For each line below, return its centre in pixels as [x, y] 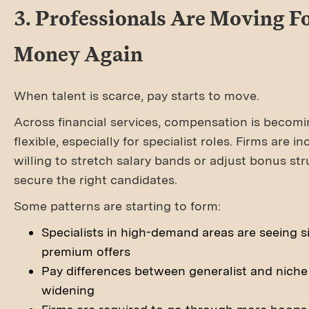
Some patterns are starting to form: [117, 206]
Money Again [78, 54]
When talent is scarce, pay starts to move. [137, 96]
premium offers [86, 251]
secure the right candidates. [96, 180]
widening [68, 290]
